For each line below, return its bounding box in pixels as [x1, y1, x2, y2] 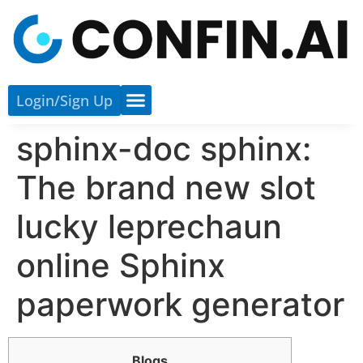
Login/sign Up [16, 90, 113, 110]
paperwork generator [16, 284, 344, 324]
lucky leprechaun [16, 206, 282, 246]
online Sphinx [16, 245, 225, 285]
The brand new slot [16, 167, 316, 207]
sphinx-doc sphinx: [16, 128, 311, 169]
